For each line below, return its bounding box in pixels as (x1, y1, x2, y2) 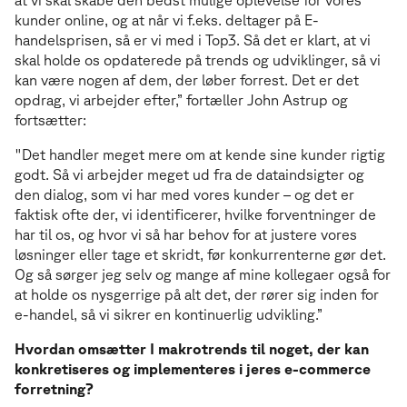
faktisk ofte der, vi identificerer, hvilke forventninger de (15, 205, 376, 223)
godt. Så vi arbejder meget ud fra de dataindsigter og (15, 165, 364, 183)
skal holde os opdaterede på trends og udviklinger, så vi (15, 51, 381, 68)
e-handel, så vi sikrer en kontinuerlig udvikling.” (15, 305, 326, 323)
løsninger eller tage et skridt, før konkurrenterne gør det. (15, 245, 386, 263)
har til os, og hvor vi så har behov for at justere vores (15, 225, 357, 243)
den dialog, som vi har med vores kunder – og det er (15, 185, 354, 203)
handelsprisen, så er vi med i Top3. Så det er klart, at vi (15, 31, 371, 48)
